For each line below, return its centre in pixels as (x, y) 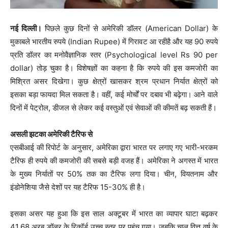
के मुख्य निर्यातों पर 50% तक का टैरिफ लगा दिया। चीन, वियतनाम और (114, 174)
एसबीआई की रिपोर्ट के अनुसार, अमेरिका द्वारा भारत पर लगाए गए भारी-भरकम (114, 148)
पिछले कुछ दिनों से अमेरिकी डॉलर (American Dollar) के (130, 28)
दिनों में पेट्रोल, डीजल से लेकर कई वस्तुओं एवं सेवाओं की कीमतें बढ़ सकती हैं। (113, 108)
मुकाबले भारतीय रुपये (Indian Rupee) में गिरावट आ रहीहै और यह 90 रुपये (114, 42)
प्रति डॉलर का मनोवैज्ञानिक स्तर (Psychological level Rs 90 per (114, 55)
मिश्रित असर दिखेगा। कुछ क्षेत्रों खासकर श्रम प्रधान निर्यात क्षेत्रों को (114, 81)
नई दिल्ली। (26, 28)
